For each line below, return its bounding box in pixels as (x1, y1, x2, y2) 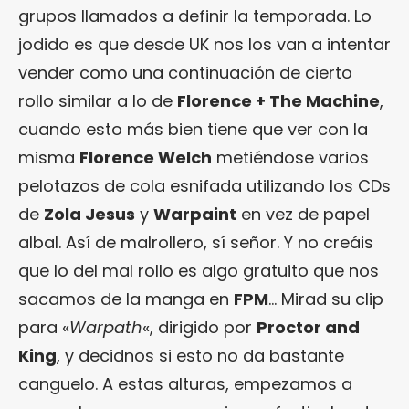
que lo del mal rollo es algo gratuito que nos (18, 259, 379, 283)
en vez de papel (236, 203, 370, 226)
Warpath (69, 316, 142, 340)
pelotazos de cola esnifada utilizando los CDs (18, 174, 391, 198)
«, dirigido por (142, 316, 257, 340)
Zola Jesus (44, 203, 135, 226)
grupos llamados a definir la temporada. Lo (18, 5, 372, 28)
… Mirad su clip (268, 288, 383, 311)
